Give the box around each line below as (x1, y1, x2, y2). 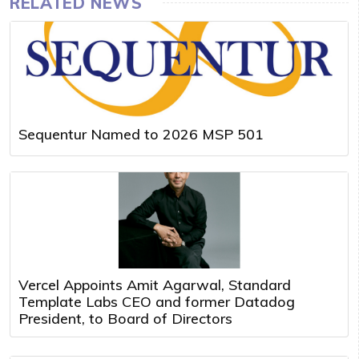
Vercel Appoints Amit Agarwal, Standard (18, 275, 291, 294)
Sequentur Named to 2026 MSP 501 (18, 124, 264, 143)
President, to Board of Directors (18, 309, 232, 328)
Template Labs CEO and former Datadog (18, 292, 295, 311)
